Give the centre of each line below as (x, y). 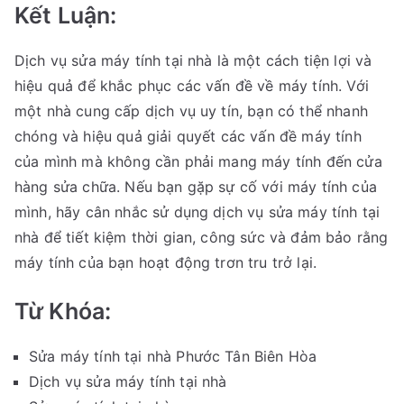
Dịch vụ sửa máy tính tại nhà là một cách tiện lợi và (193, 61)
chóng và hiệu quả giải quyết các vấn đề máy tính (188, 137)
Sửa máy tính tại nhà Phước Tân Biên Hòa (173, 357)
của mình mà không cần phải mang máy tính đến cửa (198, 162)
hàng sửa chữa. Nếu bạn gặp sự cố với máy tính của (196, 187)
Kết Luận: (66, 16)
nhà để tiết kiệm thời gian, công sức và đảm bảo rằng (202, 238)
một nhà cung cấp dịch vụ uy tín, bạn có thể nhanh (191, 111)
